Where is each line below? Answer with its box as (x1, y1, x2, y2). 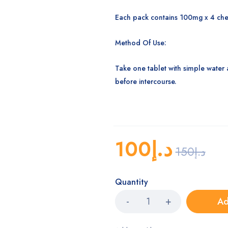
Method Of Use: (115, 38, 166, 48)
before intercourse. (115, 76, 177, 87)
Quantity (115, 176, 148, 188)
